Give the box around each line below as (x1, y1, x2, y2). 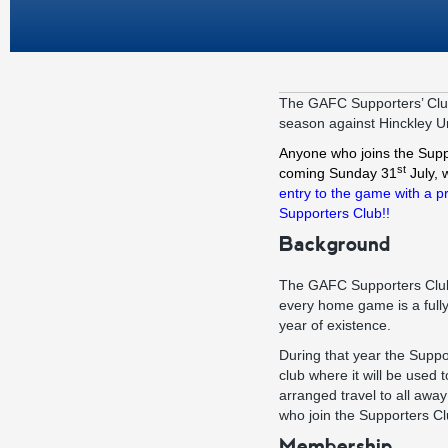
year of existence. (279, 317, 391, 333)
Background (279, 232, 391, 256)
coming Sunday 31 (279, 165, 397, 181)
